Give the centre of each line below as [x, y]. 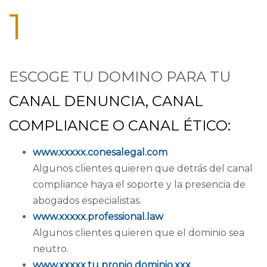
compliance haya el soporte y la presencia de [139, 184]
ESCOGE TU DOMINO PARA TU [120, 76]
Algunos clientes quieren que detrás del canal [143, 168]
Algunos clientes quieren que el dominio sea [139, 233]
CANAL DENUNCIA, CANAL [106, 101]
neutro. [51, 249]
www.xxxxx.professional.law [98, 217]
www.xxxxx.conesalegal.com [100, 152]
